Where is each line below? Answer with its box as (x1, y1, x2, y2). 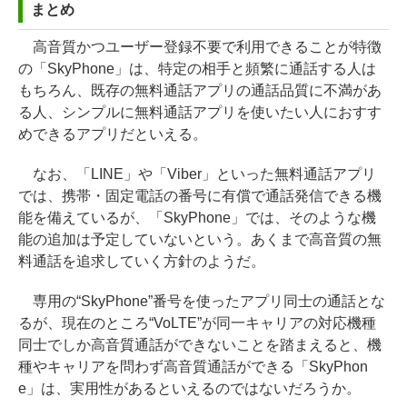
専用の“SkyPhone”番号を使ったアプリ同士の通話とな (18, 293, 385, 309)
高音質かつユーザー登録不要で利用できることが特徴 (18, 38, 382, 55)
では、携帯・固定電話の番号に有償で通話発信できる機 (18, 187, 382, 203)
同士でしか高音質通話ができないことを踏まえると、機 (18, 336, 382, 352)
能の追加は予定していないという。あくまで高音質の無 (18, 231, 382, 247)
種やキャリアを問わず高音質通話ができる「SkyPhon (18, 358, 368, 374)
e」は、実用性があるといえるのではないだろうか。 (18, 380, 361, 396)
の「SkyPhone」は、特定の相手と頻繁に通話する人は (18, 60, 376, 76)
